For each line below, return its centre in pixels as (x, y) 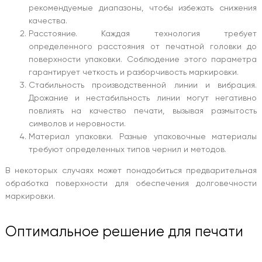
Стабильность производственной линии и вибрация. (143, 85)
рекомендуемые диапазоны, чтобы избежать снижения (143, 7)
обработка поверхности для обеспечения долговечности (131, 183)
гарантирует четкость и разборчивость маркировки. (133, 72)
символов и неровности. (77, 123)
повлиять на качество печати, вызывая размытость (143, 110)
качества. (48, 20)
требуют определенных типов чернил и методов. (128, 149)
